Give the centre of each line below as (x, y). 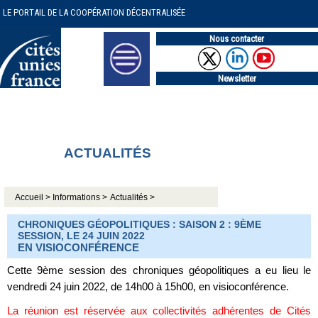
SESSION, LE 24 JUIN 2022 (81, 235)
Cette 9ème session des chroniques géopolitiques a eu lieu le (159, 270)
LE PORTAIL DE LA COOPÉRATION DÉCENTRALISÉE (94, 12)
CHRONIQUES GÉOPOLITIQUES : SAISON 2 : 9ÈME (139, 224)
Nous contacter (237, 39)
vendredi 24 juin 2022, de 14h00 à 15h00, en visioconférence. (148, 286)
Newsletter (237, 78)
